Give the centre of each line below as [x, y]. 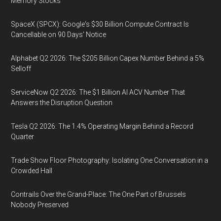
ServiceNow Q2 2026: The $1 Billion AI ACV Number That [98, 92]
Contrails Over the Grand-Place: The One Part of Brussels [99, 194]
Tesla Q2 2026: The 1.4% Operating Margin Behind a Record [102, 126]
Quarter [23, 137]
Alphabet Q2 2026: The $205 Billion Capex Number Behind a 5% [108, 58]
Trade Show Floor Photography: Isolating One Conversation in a [110, 160]
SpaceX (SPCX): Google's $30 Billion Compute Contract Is [100, 24]
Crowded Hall [32, 171]
